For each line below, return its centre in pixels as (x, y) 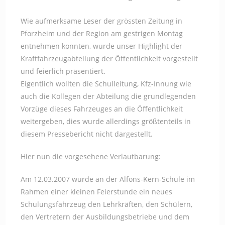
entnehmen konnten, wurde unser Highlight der (102, 46)
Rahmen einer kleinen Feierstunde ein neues (97, 192)
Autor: (31, 6)
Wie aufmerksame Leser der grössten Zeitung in (102, 21)
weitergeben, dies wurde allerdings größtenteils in (106, 121)
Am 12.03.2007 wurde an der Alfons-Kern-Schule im (108, 179)
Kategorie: (130, 6)
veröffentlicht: (80, 6)
